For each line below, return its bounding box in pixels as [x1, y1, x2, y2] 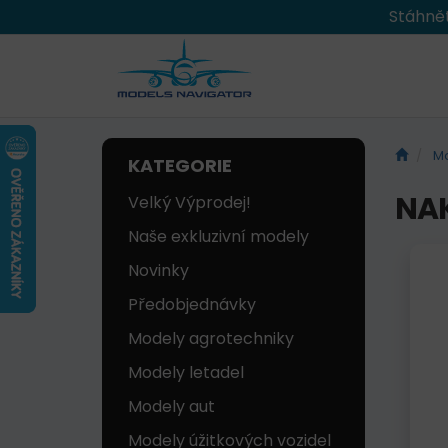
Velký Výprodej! [128, 191, 251, 215]
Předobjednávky [128, 293, 256, 317]
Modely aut [128, 395, 215, 419]
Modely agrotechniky [128, 327, 294, 351]
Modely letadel [128, 361, 244, 385]
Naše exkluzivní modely [128, 225, 309, 249]
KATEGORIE [128, 153, 232, 179]
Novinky [128, 259, 189, 283]
